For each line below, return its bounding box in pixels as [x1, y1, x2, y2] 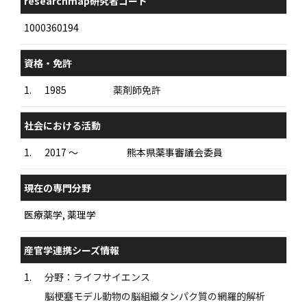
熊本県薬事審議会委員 [127, 145, 223, 159]
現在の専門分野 [24, 181, 91, 195]
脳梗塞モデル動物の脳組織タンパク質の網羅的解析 [45, 289, 265, 303]
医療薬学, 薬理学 [24, 208, 96, 221]
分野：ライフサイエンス [45, 270, 150, 284]
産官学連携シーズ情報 [24, 243, 119, 257]
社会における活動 [24, 119, 101, 132]
